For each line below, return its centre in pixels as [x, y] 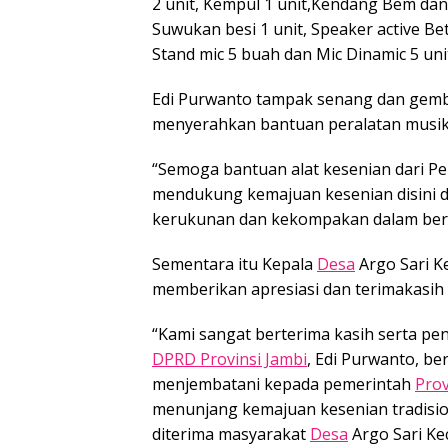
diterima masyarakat [231, 433]
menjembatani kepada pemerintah [283, 383]
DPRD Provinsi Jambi [229, 358]
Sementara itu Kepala [234, 263]
